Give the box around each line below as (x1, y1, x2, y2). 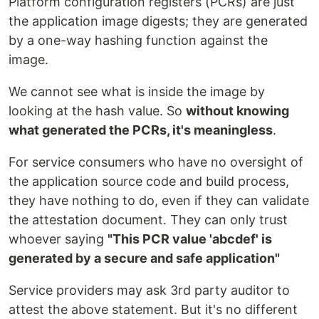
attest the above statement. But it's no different (9, 302, 298, 318)
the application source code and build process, (9, 174, 289, 189)
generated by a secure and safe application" (9, 251, 280, 266)
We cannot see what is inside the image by (9, 84, 265, 100)
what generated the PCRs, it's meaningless (9, 122, 273, 138)
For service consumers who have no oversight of (9, 155, 303, 170)
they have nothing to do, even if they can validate (9, 193, 309, 209)
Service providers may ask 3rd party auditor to (9, 283, 290, 298)
